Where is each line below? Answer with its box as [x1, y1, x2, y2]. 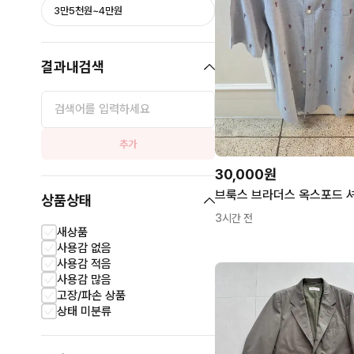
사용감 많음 [57, 273, 111, 287]
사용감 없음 [57, 241, 111, 255]
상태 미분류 [57, 304, 111, 318]
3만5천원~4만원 [54, 5, 122, 17]
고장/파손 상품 [57, 288, 126, 303]
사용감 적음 [57, 257, 111, 271]
